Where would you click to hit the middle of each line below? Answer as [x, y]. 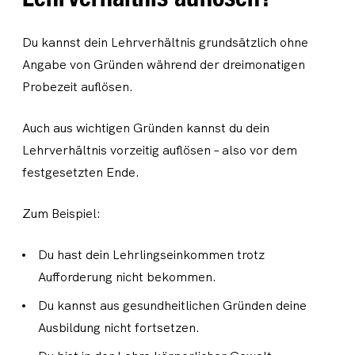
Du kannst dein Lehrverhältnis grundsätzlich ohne [165, 42]
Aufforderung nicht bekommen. [127, 277]
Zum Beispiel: [61, 214]
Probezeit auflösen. [78, 87]
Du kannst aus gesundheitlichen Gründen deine [172, 305]
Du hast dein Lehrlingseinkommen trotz [151, 255]
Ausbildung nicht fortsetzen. [119, 328]
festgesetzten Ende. [81, 172]
